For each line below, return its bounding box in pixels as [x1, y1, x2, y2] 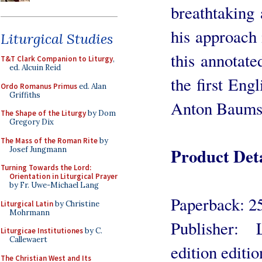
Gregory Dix [9, 117, 54, 127]
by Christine [53, 198, 99, 209]
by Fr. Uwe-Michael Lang [9, 180, 99, 190]
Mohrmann [9, 207, 50, 218]
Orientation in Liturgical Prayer [9, 171, 118, 181]
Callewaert [9, 235, 47, 244]
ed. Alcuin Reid [9, 63, 61, 73]
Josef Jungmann [9, 144, 67, 154]
